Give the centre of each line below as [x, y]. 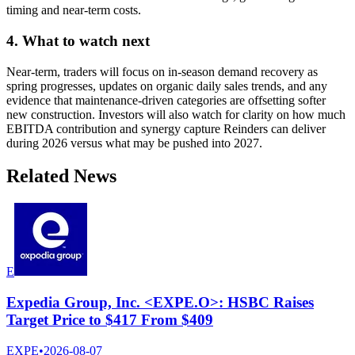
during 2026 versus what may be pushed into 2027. [134, 143]
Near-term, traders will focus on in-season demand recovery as [162, 71]
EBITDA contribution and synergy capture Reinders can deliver [166, 128]
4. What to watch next [78, 40]
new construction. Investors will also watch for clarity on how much [176, 114]
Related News [61, 176]
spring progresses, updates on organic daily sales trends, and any [167, 86]
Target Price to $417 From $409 [110, 320]
